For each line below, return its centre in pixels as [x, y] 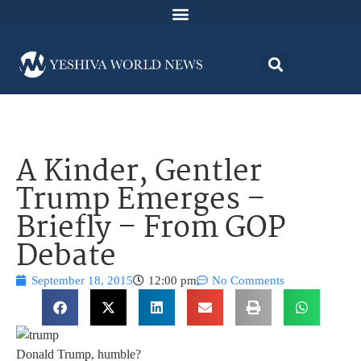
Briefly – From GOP [151, 230]
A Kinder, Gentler [139, 173]
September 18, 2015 [82, 281]
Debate [66, 258]
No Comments [248, 281]
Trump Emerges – [141, 201]
